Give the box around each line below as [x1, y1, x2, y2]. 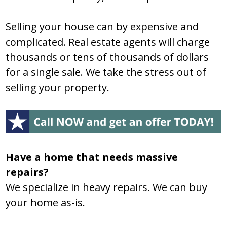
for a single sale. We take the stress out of [6, 65, 207, 80]
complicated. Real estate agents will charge [6, 35, 210, 49]
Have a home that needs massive [6, 150, 178, 164]
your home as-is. [6, 196, 86, 210]
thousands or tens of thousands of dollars [6, 50, 209, 64]
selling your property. [6, 81, 110, 95]
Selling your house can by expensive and [6, 20, 199, 34]
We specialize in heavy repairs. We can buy [6, 180, 208, 195]
